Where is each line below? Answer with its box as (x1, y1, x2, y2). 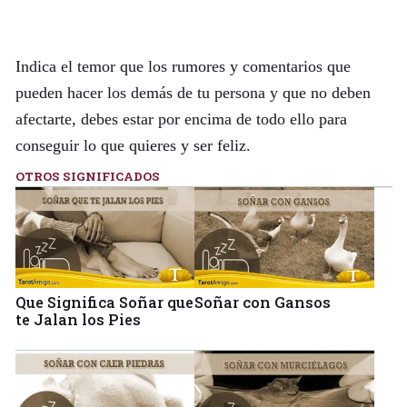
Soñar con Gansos (194, 293, 331, 313)
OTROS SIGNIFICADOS (15, 168, 160, 185)
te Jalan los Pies (15, 310, 141, 330)
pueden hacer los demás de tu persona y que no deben (15, 83, 371, 102)
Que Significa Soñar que (15, 293, 194, 313)
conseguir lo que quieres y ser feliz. (15, 135, 251, 154)
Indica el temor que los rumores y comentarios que (15, 56, 351, 75)
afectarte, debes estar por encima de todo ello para (15, 109, 347, 128)
